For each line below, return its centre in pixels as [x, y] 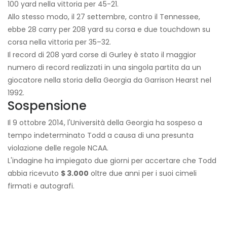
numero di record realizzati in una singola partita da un [104, 68]
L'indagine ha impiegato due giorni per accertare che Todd [112, 161]
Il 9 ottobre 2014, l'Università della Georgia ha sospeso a [105, 123]
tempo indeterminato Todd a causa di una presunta [101, 136]
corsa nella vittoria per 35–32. [59, 42]
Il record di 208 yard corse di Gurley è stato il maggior [102, 55]
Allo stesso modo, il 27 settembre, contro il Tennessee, [104, 17]
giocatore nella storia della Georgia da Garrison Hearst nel [109, 80]
